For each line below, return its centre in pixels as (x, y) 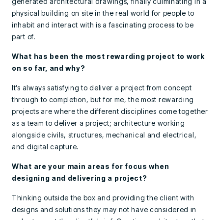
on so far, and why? (49, 68)
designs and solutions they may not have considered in (104, 209)
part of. (24, 37)
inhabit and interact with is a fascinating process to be (103, 25)
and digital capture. (45, 147)
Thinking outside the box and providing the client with (103, 198)
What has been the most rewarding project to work (108, 56)
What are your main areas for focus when (91, 166)
